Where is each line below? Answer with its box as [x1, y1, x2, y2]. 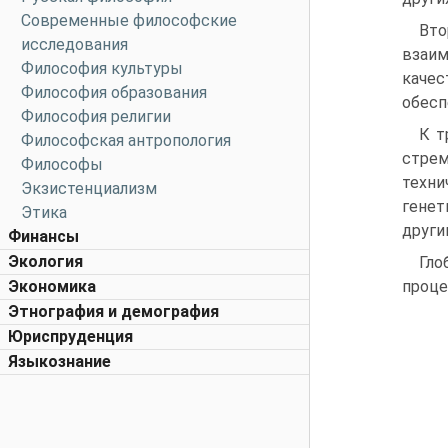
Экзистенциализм [21, 179, 157, 198]
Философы [21, 155, 103, 174]
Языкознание [8, 352, 111, 371]
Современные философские [21, 11, 237, 30]
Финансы [8, 227, 79, 246]
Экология [8, 252, 83, 271]
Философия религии [21, 107, 171, 126]
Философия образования [21, 83, 207, 102]
